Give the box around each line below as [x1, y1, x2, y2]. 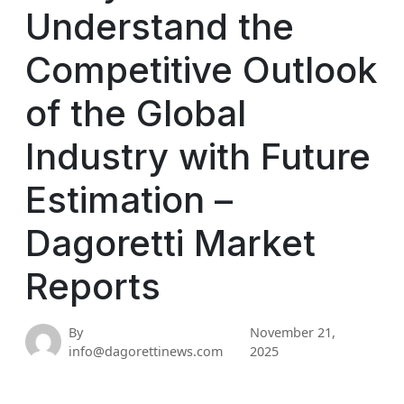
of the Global [25, 91, 246, 135]
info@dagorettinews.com [69, 343, 223, 360]
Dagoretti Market [25, 221, 316, 265]
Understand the [25, 5, 294, 49]
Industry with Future [25, 134, 371, 179]
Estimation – [25, 178, 233, 222]
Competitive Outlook [25, 48, 378, 92]
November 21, [250, 324, 336, 341]
